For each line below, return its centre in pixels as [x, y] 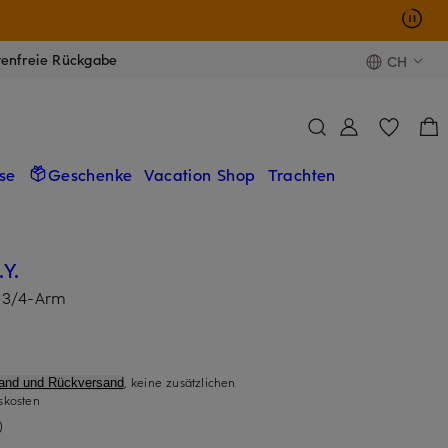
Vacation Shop [200, 173]
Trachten [301, 173]
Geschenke [90, 173]
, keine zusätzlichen [179, 381]
